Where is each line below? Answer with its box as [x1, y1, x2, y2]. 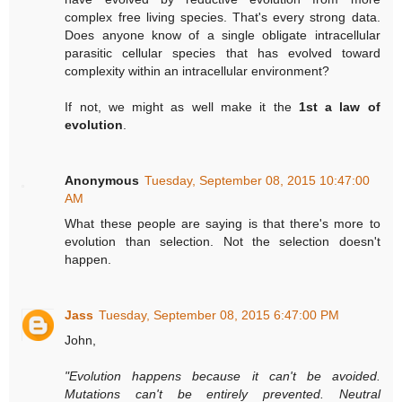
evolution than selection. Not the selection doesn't [65, 234, 380, 249]
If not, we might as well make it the [65, 100, 299, 115]
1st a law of [298, 100, 380, 115]
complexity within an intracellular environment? [65, 64, 330, 79]
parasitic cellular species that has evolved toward [65, 46, 380, 61]
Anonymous [65, 173, 140, 188]
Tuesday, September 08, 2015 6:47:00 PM [99, 308, 340, 323]
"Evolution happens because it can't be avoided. [65, 369, 380, 384]
